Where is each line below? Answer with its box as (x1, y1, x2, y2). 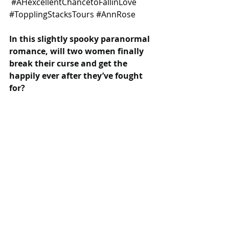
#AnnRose (96, 8, 135, 20)
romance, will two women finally (9, 45, 146, 57)
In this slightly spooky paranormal (9, 33, 152, 44)
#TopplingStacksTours (9, 8, 94, 20)
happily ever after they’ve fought (9, 70, 145, 81)
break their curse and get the (9, 57, 129, 69)
